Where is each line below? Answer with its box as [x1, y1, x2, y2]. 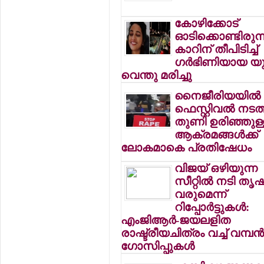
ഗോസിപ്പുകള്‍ [121, 240, 195, 252]
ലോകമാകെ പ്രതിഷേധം [121, 141, 252, 154]
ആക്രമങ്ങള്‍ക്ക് [174, 128, 259, 141]
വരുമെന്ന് [174, 188, 227, 200]
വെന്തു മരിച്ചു [121, 69, 192, 81]
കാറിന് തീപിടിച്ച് [174, 43, 258, 55]
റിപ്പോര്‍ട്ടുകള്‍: [174, 201, 250, 213]
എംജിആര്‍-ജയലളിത [121, 214, 231, 226]
